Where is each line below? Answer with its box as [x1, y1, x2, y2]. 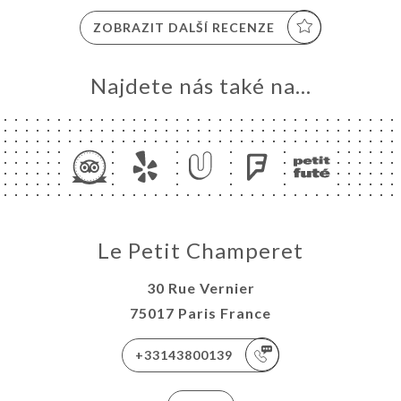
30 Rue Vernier [146, 278, 255, 296]
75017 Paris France [130, 303, 271, 321]
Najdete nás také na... [90, 72, 311, 98]
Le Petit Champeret [98, 236, 303, 263]
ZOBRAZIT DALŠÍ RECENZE [93, 19, 275, 35]
